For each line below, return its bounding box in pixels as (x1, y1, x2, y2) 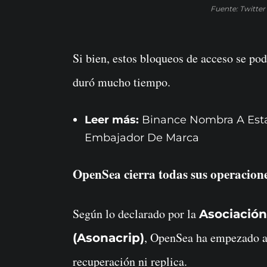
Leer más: (85, 113, 142, 126)
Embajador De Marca (85, 131, 199, 144)
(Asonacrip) (73, 230, 144, 245)
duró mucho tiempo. (73, 73, 170, 90)
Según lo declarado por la (73, 205, 199, 222)
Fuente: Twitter (210, 4, 265, 13)
